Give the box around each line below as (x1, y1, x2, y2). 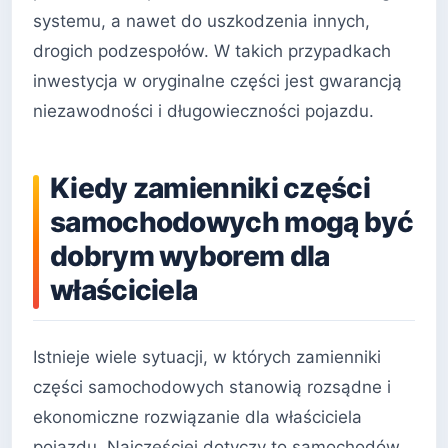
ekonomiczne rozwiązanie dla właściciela (33, 407, 362, 428)
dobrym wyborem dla (50, 239, 330, 274)
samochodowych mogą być (50, 205, 414, 240)
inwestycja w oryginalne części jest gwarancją (33, 71, 402, 92)
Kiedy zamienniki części (50, 171, 370, 206)
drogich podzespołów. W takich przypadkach (33, 41, 391, 62)
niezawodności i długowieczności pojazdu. (33, 101, 374, 122)
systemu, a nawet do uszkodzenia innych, (33, 11, 370, 32)
